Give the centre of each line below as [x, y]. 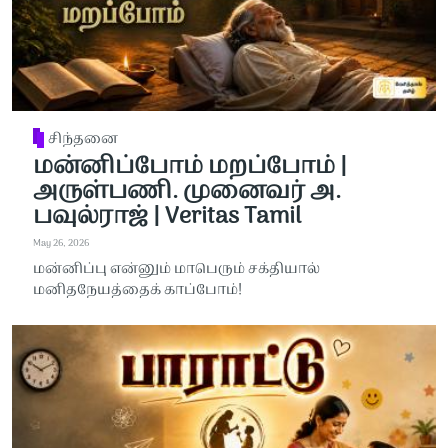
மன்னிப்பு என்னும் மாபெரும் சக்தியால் [176, 270]
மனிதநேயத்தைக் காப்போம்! [137, 291]
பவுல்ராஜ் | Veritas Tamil [166, 216]
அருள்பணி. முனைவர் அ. [186, 191]
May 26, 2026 [60, 244]
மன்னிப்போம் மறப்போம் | [189, 166]
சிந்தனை [83, 140]
